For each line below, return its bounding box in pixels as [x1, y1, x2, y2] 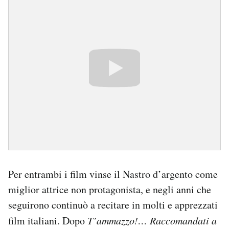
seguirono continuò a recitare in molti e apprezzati [8, 198, 218, 212]
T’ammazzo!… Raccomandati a [87, 214, 217, 227]
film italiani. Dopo [8, 214, 87, 228]
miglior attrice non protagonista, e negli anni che [8, 182, 211, 197]
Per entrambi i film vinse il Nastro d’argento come [8, 167, 218, 181]
